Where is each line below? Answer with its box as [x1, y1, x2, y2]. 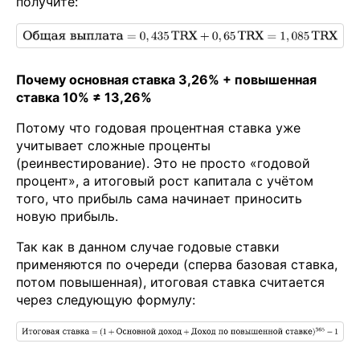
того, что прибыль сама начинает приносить [16, 190, 302, 207]
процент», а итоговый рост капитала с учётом [16, 173, 313, 190]
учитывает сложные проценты [16, 137, 211, 154]
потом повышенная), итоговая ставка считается [16, 274, 325, 291]
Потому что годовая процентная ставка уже [16, 120, 301, 137]
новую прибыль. [16, 208, 118, 225]
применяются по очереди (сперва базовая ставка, [16, 256, 337, 273]
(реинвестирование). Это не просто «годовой [16, 155, 310, 172]
